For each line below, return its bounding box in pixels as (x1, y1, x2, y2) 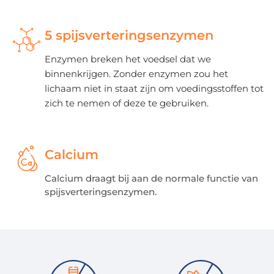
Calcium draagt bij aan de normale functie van (45, 172, 258, 184)
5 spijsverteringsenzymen (45, 28, 213, 43)
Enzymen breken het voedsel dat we (45, 53, 211, 65)
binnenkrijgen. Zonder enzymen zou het (45, 68, 228, 80)
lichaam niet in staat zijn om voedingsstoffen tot (45, 83, 264, 95)
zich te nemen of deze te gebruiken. (45, 97, 209, 109)
